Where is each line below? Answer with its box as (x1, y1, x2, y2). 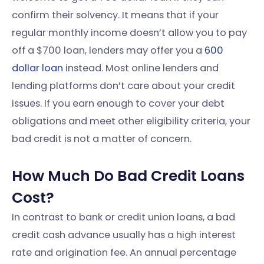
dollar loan (12, 61, 63, 75)
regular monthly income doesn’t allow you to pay (12, 26, 247, 40)
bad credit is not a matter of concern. (12, 132, 192, 146)
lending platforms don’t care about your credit (12, 79, 235, 93)
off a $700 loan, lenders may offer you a (12, 44, 204, 58)
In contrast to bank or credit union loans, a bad (12, 210, 235, 225)
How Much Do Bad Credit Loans (12, 166, 245, 187)
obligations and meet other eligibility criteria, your (12, 114, 250, 128)
